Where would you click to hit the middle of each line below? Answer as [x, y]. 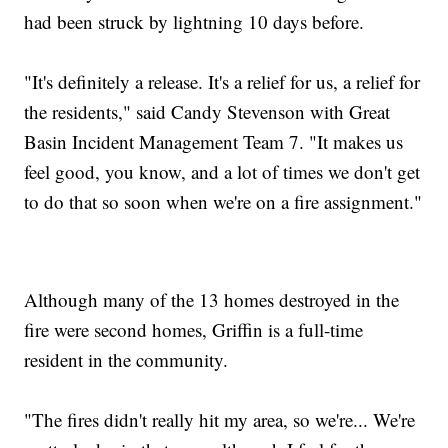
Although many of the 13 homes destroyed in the [212, 299]
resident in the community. [126, 359]
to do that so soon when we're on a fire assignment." [223, 201]
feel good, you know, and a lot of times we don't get [222, 171]
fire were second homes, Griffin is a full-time [194, 329]
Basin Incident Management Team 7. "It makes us [214, 141]
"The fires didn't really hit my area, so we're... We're [220, 419]
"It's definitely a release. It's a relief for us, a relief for [222, 81]
